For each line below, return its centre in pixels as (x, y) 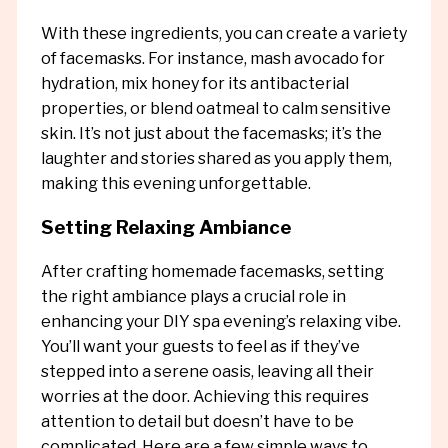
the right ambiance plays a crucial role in (193, 296)
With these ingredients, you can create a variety (223, 34)
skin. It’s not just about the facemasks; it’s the (211, 134)
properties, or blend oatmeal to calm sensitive (215, 109)
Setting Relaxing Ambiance (165, 227)
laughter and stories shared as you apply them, (216, 159)
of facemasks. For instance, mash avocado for (212, 59)
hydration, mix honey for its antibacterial (194, 84)
